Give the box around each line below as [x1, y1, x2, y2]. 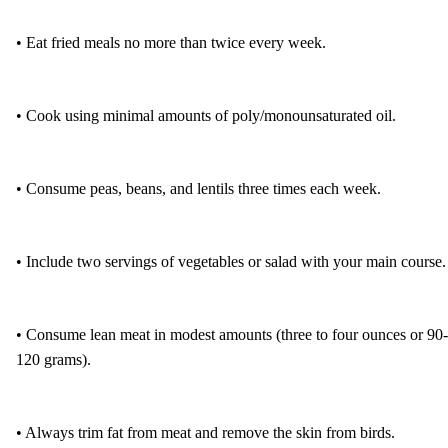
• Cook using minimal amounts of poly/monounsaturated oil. [16, 106, 396, 124]
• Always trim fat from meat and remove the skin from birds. [16, 423, 395, 441]
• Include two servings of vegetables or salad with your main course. [16, 252, 446, 270]
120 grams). [16, 350, 91, 368]
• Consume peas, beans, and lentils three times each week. [16, 179, 381, 197]
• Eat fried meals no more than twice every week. [16, 33, 326, 51]
